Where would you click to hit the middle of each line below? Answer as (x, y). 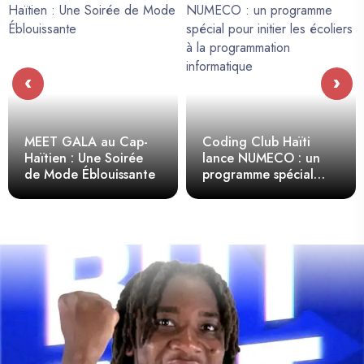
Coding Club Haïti (256, 141)
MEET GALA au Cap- (86, 141)
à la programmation (261, 206)
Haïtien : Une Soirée (84, 158)
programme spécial (258, 174)
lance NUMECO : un (261, 158)
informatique (240, 223)
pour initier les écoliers (270, 190)
